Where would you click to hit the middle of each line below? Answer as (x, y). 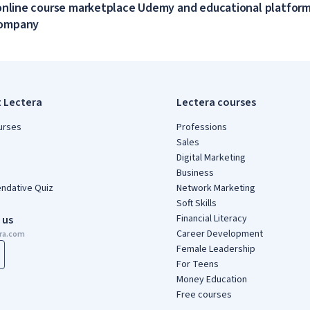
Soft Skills (196, 203)
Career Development (219, 234)
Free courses (204, 295)
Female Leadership (216, 249)
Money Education (211, 280)
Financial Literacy (211, 219)
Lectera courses (216, 102)
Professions (201, 127)
